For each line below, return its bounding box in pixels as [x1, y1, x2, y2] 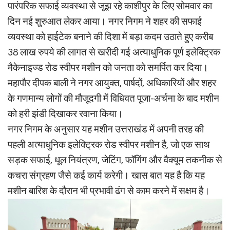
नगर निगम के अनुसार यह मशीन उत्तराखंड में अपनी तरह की [8, 124, 204, 135]
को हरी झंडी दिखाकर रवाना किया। [8, 108, 123, 119]
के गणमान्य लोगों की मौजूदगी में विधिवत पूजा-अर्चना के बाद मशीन [8, 93, 219, 104]
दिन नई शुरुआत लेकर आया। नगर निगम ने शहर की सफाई [8, 16, 202, 27]
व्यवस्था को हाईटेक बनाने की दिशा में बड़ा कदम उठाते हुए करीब [8, 31, 213, 42]
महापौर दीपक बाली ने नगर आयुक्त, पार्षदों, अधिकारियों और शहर [8, 78, 216, 88]
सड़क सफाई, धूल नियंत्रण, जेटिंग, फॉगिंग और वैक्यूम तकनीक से [8, 155, 222, 165]
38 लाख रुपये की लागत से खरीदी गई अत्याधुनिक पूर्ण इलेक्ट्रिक [8, 47, 220, 57]
